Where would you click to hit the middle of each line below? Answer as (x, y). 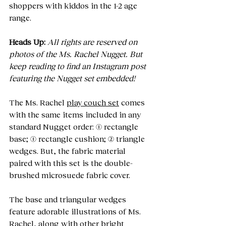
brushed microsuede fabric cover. (70, 175)
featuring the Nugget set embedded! (72, 78)
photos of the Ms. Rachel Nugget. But (77, 54)
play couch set (93, 102)
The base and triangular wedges (69, 199)
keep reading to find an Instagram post (78, 66)
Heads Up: (27, 42)
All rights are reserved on (93, 42)
